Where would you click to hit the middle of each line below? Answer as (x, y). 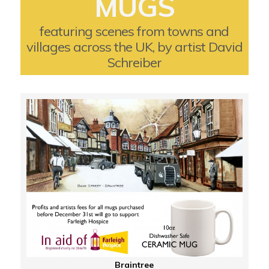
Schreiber (134, 62)
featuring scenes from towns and (134, 31)
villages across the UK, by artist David (134, 47)
